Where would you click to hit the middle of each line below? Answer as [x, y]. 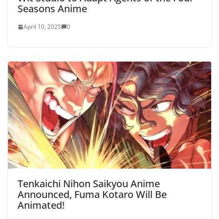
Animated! [41, 205]
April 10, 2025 [42, 27]
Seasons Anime [52, 9]
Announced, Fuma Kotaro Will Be [92, 194]
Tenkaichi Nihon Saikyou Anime [89, 183]
